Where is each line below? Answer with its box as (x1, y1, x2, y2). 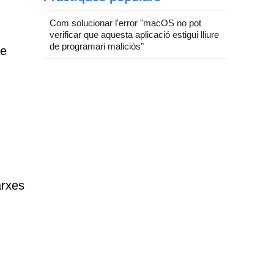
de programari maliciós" (50, 41, 144, 51)
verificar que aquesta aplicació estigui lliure (50, 29, 219, 40)
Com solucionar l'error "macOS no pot (50, 18, 201, 28)
